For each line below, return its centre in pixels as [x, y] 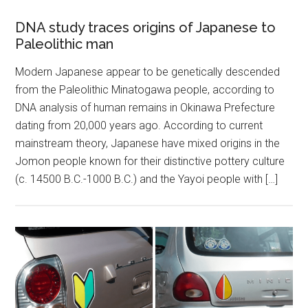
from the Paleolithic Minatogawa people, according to [145, 89]
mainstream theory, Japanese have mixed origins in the [148, 143]
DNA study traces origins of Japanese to [146, 27]
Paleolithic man [65, 44]
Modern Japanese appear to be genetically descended [148, 71]
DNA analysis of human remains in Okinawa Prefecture [145, 107]
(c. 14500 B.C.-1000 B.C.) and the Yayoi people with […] [147, 179]
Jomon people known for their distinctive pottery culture [150, 161]
